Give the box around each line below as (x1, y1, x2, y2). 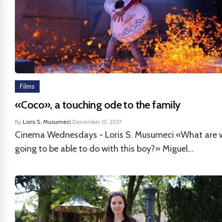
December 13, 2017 (72, 118, 122, 125)
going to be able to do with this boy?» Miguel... (15, 143, 194, 154)
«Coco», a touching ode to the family (15, 98, 181, 111)
